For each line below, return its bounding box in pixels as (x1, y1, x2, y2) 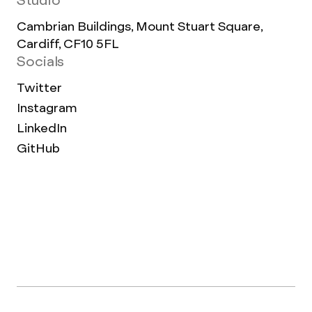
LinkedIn (17, 120, 67, 136)
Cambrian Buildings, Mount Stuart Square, (17, 18, 263, 35)
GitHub (17, 140, 60, 157)
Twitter (17, 79, 62, 96)
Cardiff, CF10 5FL (17, 36, 119, 52)
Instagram (17, 100, 77, 116)
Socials (17, 52, 65, 71)
